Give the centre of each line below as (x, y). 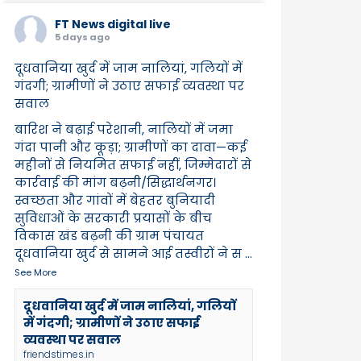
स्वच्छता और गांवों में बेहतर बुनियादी (115, 200)
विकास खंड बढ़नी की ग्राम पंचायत (109, 235)
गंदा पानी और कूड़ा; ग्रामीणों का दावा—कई (131, 147)
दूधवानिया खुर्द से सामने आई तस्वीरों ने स (128, 253)
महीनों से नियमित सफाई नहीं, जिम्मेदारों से (133, 164)
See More (35, 272)
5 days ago (83, 37)
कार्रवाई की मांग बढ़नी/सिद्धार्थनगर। (115, 182)
